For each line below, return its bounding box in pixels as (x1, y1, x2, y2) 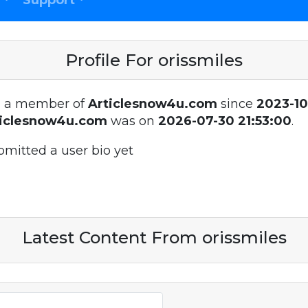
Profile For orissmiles (65, 49, 243, 70)
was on (107, 113, 158, 129)
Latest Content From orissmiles (21, 226, 287, 247)
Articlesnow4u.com (87, 96, 217, 111)
